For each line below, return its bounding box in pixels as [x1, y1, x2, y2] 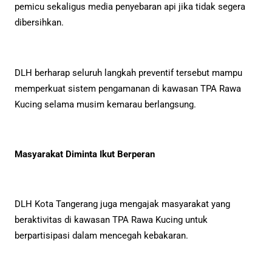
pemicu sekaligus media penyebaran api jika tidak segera [15, 1, 245, 13]
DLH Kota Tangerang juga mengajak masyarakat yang [15, 199, 230, 210]
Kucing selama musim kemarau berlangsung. [15, 98, 196, 110]
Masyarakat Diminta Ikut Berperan [15, 148, 155, 160]
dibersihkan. [15, 17, 64, 29]
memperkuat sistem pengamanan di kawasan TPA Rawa [15, 83, 241, 94]
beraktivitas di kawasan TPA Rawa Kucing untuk [15, 214, 208, 226]
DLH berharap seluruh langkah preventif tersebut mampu [15, 67, 242, 78]
